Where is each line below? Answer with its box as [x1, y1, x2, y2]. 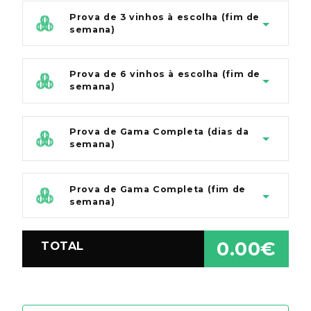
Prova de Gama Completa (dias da [69, 126, 249, 137]
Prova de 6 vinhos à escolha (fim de [69, 69, 261, 80]
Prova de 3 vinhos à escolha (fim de [69, 11, 260, 22]
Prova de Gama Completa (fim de [69, 183, 246, 194]
